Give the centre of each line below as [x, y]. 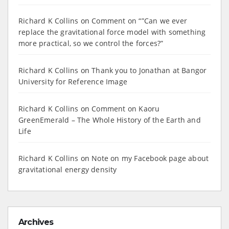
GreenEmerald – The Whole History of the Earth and [110, 120]
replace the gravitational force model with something [112, 32]
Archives [36, 222]
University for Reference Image [73, 81]
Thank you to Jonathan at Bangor [149, 70]
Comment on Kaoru [126, 108]
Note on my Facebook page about [150, 158]
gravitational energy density [68, 169]
